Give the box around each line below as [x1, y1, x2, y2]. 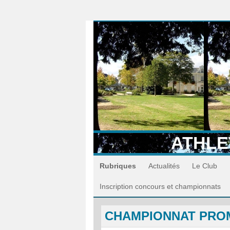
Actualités [148, 162, 180, 170]
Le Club [192, 162, 217, 170]
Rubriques [100, 162, 136, 170]
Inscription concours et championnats [100, 182, 221, 191]
